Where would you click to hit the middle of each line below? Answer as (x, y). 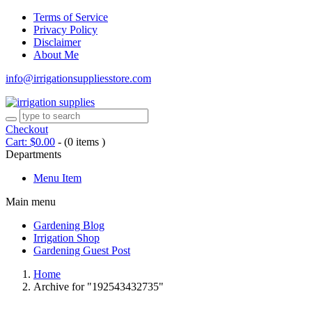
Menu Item (57, 178)
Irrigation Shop (67, 238)
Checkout (27, 129)
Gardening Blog (69, 225)
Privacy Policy (65, 30)
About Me (56, 55)
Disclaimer (57, 42)
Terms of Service (71, 17)
